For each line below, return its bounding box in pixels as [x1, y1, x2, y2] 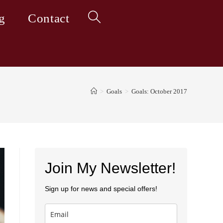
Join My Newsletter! [45, 160, 176, 176]
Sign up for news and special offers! [45, 185, 157, 193]
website [88, 51, 110, 59]
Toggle [88, 14, 108, 22]
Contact [28, 11, 70, 25]
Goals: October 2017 [131, 88, 187, 95]
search [88, 88, 106, 96]
